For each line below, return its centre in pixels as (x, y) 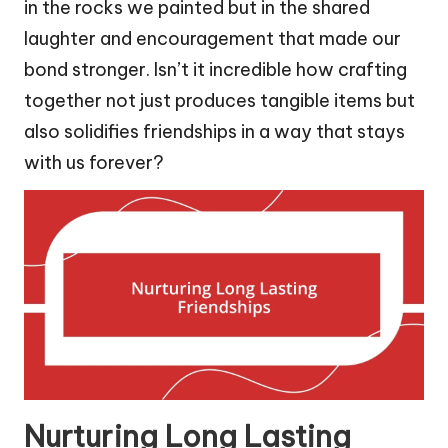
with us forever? (94, 162)
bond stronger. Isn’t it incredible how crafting (215, 69)
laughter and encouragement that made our (212, 38)
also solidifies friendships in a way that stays (214, 131)
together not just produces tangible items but (219, 100)
